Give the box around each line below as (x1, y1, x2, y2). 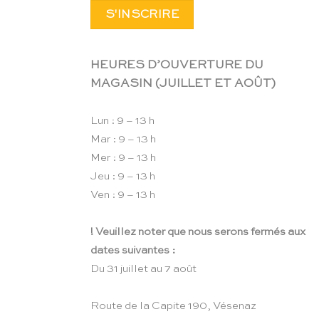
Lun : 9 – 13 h (90, 115, 155, 127)
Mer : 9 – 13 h (90, 152, 156, 164)
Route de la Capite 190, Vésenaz (90, 300, 256, 312)
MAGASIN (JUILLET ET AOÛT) (90, 78, 276, 90)
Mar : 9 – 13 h (90, 134, 156, 145)
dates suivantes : (90, 245, 175, 256)
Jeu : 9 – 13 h (90, 171, 155, 182)
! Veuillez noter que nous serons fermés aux (90, 226, 305, 238)
